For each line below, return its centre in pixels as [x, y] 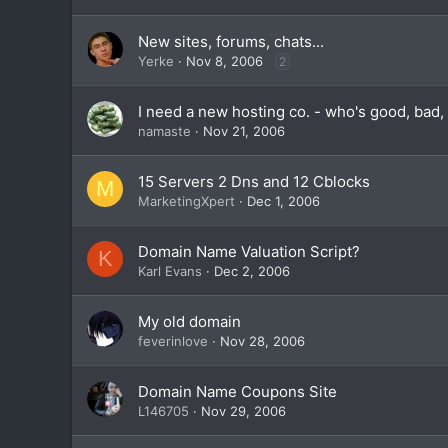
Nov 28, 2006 [262, 341]
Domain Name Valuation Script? [249, 251]
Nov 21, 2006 [244, 131]
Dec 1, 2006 [283, 201]
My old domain [189, 321]
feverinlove [173, 341]
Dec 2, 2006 [252, 271]
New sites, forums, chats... [231, 41]
